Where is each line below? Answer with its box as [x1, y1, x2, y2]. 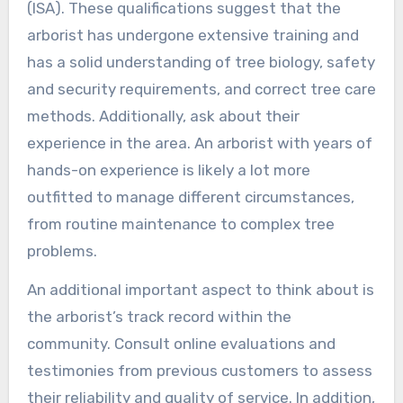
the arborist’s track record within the [26, 307, 291, 326]
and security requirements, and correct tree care [26, 79, 376, 98]
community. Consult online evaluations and [26, 334, 336, 353]
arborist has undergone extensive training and [26, 25, 359, 44]
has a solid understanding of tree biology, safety [26, 52, 375, 71]
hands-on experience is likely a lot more [26, 160, 310, 179]
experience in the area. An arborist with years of [26, 133, 372, 152]
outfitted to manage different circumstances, [26, 187, 354, 206]
